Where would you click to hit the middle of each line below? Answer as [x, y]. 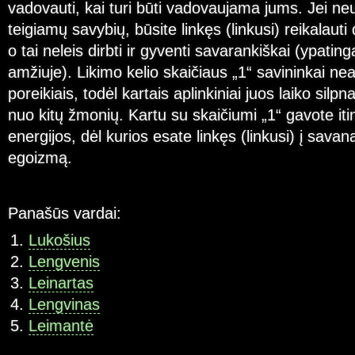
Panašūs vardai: [65, 213]
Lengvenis [64, 262]
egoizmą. [40, 158]
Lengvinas [64, 305]
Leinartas [61, 283]
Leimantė [61, 326]
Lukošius [59, 240]
